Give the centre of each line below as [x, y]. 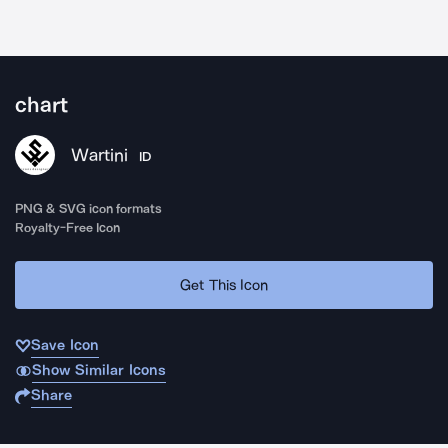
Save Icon [65, 345]
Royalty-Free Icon [68, 227]
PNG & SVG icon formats [89, 208]
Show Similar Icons [98, 370]
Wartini [99, 155]
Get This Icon [224, 284]
